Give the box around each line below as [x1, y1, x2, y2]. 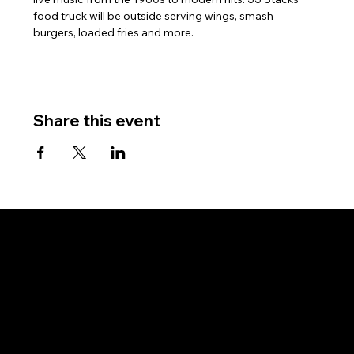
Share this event [33, 110, 161, 130]
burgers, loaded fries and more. [33, 24, 194, 40]
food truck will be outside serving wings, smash [33, 8, 277, 23]
